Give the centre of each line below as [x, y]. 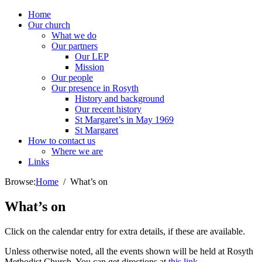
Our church [49, 25]
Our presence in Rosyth [95, 88]
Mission [89, 67]
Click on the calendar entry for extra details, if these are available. [125, 231]
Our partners [75, 46]
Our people [72, 77]
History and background [120, 99]
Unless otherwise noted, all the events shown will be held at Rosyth [129, 251]
